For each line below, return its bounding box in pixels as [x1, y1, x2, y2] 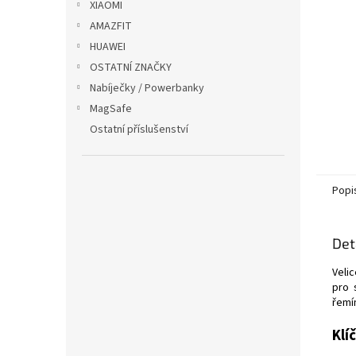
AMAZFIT [90, 17, 132, 34]
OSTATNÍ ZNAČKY [90, 59, 172, 75]
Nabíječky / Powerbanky [90, 79, 204, 96]
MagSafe [90, 100, 132, 117]
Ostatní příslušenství [90, 121, 188, 137]
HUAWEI [90, 38, 126, 55]
